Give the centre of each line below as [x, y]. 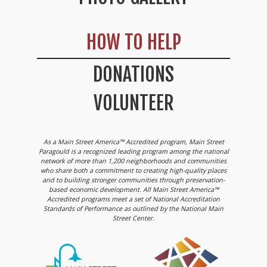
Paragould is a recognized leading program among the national [133, 151]
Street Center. [133, 218]
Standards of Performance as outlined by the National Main [133, 208]
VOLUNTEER [133, 103]
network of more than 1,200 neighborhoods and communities [133, 160]
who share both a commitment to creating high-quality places [133, 170]
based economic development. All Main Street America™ [133, 189]
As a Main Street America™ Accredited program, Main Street [133, 141]
